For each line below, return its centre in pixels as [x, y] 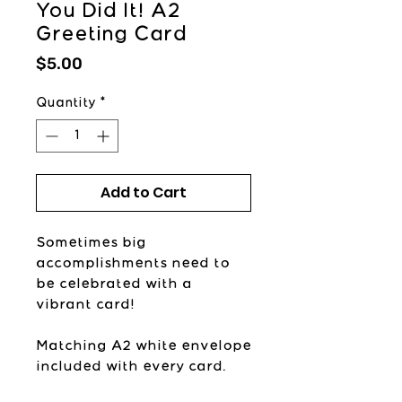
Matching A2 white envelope [144, 346]
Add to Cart [144, 192]
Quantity [66, 103]
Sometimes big [91, 243]
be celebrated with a [114, 284]
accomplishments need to [133, 263]
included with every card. [131, 367]
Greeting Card [111, 34]
